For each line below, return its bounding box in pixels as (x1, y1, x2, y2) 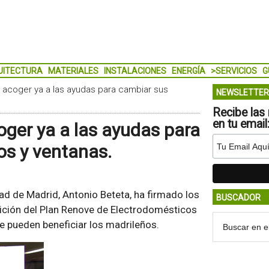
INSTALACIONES (103, 66, 166, 76)
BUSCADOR (216, 193, 261, 202)
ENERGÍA (171, 66, 205, 76)
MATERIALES (47, 66, 98, 76)
